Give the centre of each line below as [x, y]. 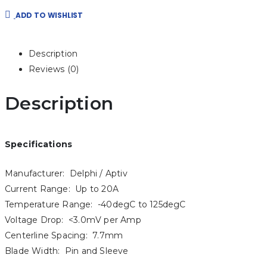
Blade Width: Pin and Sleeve [67, 251]
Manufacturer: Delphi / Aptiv [66, 174]
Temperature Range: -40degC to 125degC [95, 205]
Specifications [38, 145]
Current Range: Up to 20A [62, 189]
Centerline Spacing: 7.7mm [64, 236]
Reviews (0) [54, 69]
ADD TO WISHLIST [49, 15]
